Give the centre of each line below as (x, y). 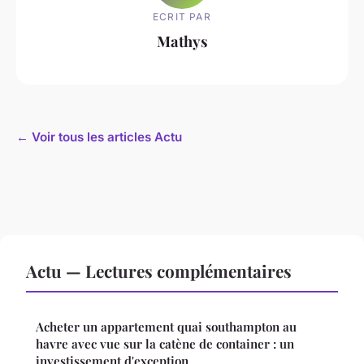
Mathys (182, 41)
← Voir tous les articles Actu (99, 137)
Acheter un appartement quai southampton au (166, 327)
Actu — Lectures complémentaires (159, 271)
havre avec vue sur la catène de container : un (165, 344)
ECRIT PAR (182, 16)
